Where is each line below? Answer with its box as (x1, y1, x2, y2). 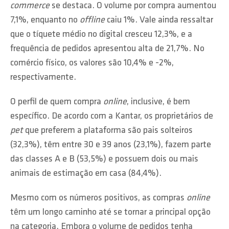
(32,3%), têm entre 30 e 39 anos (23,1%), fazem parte (10, 140, 211, 150)
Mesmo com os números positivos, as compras (10, 193, 187, 203)
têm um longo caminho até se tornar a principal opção (10, 208, 211, 217)
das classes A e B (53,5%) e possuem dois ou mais (10, 154, 198, 164)
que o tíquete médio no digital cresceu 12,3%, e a (10, 30, 192, 39)
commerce (10, 1, 50, 11)
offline (80, 15, 105, 25)
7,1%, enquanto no (10, 15, 80, 25)
